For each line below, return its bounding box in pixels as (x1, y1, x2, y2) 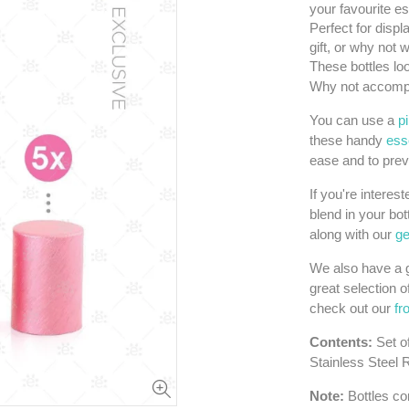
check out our (309, 300, 394, 316)
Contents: (309, 334, 376, 350)
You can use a (309, 112, 398, 128)
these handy (309, 132, 386, 148)
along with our (309, 226, 395, 242)
